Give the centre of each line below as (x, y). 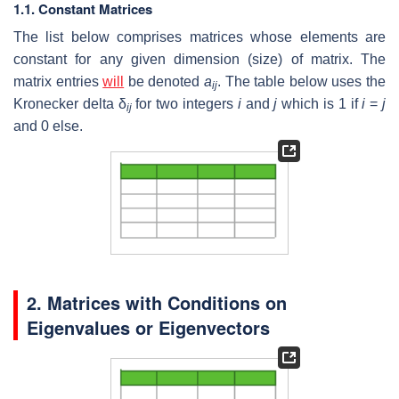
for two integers (184, 104)
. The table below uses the (302, 82)
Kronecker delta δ (70, 104)
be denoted (164, 82)
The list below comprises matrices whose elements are (199, 37)
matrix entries (58, 82)
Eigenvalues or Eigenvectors (148, 327)
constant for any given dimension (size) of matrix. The (199, 60)
